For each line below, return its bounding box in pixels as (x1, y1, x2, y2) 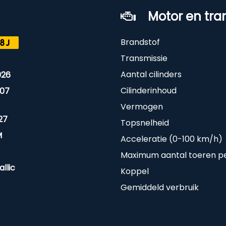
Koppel (121, 165, 149, 177)
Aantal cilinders (121, 69, 182, 80)
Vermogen (121, 101, 163, 112)
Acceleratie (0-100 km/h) (121, 133, 222, 145)
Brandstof (121, 36, 160, 48)
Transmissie (121, 52, 167, 64)
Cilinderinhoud (121, 85, 177, 96)
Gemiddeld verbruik (121, 182, 199, 193)
